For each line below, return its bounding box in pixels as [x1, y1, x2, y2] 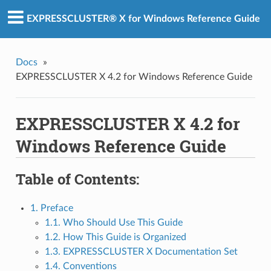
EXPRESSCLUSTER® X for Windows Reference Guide [27, 14, 260, 24]
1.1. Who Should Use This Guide [44, 218, 183, 228]
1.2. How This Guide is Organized [44, 232, 186, 243]
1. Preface [30, 203, 73, 214]
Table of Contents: [15, 169, 139, 189]
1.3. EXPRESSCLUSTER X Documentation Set [44, 247, 238, 257]
